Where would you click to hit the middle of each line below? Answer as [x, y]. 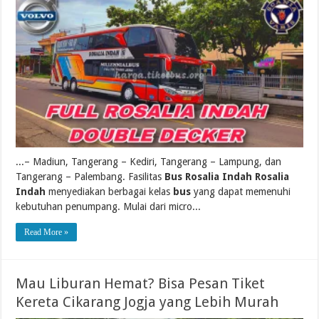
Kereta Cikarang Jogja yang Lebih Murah [147, 302]
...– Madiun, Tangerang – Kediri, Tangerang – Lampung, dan [149, 161]
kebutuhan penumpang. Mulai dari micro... [109, 206]
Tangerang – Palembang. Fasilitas [90, 176]
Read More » [47, 232]
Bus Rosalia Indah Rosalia [227, 176]
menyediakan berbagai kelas [110, 191]
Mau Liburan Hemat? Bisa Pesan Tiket [141, 283]
